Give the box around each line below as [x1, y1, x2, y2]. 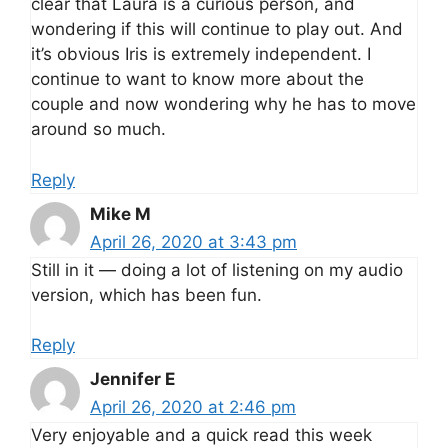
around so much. [31, 119, 166, 140]
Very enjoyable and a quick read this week [31, 425, 372, 446]
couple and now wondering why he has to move [31, 94, 416, 115]
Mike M [90, 203, 151, 224]
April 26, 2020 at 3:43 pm [90, 231, 297, 252]
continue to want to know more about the [31, 69, 364, 90]
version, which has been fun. [31, 284, 262, 305]
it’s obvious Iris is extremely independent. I [31, 44, 371, 65]
